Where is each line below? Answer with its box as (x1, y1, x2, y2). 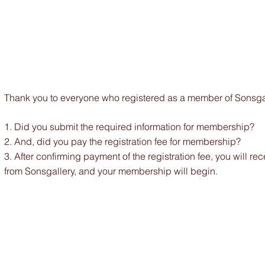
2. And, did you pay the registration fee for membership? (4, 135, 241, 147)
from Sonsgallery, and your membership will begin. (4, 165, 218, 177)
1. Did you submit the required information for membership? (4, 121, 254, 132)
